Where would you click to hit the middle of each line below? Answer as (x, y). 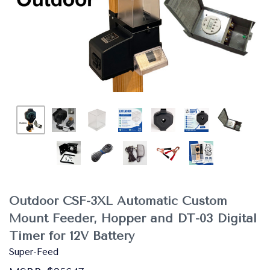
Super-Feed (34, 252)
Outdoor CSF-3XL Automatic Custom (118, 201)
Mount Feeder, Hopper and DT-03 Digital (133, 218)
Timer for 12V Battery (72, 236)
